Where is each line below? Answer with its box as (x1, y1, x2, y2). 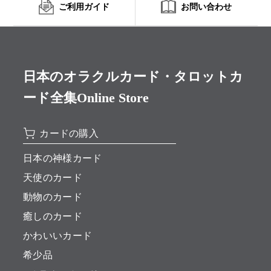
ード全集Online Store (22, 90, 149, 106)
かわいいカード (22, 230, 93, 241)
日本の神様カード (22, 153, 102, 164)
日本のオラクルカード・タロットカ (22, 69, 243, 85)
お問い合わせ (181, 2, 232, 12)
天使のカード (22, 172, 82, 183)
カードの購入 (39, 128, 99, 139)
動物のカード (22, 192, 82, 203)
